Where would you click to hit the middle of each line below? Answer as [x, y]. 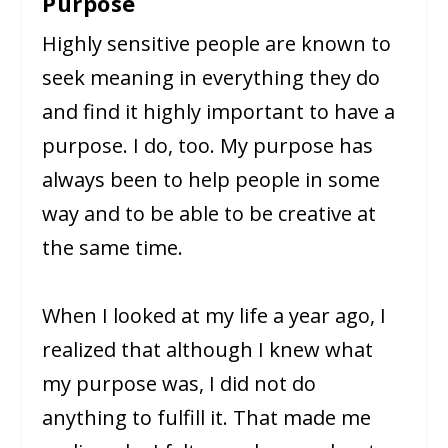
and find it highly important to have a [219, 111]
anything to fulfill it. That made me [207, 417]
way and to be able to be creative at [209, 213]
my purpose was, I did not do [179, 383]
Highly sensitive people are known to [217, 43]
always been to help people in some [211, 179]
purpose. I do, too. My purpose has [208, 145]
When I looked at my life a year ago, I [214, 315]
